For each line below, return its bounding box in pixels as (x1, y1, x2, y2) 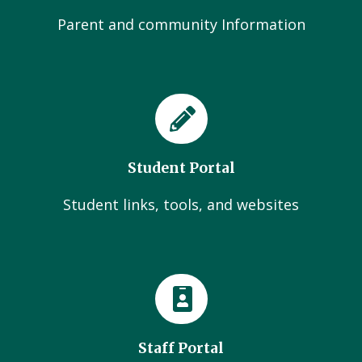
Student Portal (127, 159, 235, 177)
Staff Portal (138, 339, 224, 357)
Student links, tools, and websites (63, 195, 299, 214)
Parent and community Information (57, 15, 305, 34)
